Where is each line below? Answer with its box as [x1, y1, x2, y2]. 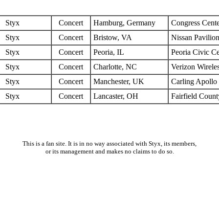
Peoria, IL [93, 48, 124, 56]
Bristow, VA [93, 33, 132, 42]
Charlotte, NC [93, 63, 137, 71]
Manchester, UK [93, 77, 144, 86]
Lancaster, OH [93, 92, 138, 100]
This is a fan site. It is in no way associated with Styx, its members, [22, 140, 197, 147]
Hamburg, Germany [93, 19, 155, 27]
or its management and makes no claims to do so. [45, 148, 174, 155]
